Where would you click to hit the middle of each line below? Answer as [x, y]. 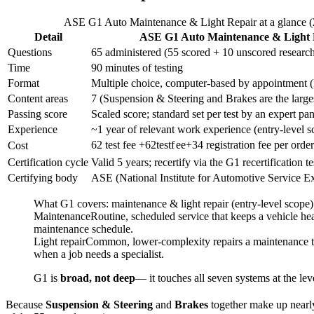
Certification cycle [48, 163]
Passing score [37, 114]
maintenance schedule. [83, 229]
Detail [48, 37]
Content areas [38, 99]
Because [26, 305]
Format [23, 83]
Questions [30, 53]
